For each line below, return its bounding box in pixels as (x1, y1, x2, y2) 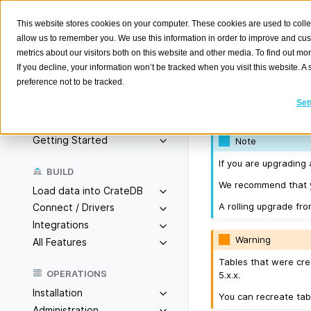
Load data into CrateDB (33, 184, 143, 196)
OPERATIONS (47, 267, 107, 279)
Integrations (33, 219, 89, 231)
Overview (33, 117, 77, 128)
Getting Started (33, 133, 108, 146)
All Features (33, 235, 87, 248)
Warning (235, 234, 271, 246)
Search (56, 81, 92, 95)
